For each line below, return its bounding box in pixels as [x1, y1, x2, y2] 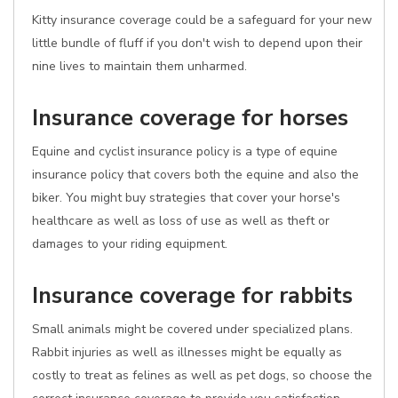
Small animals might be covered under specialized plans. [32, 321, 353, 338]
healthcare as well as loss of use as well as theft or [32, 212, 330, 229]
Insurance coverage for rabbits [32, 280, 353, 311]
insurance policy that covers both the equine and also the [32, 166, 359, 183]
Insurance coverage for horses [32, 102, 348, 133]
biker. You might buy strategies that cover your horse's [32, 189, 340, 206]
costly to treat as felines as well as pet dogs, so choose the [32, 367, 372, 384]
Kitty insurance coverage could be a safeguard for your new [32, 12, 372, 28]
